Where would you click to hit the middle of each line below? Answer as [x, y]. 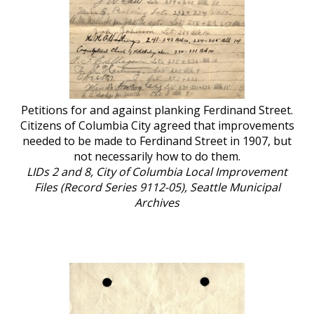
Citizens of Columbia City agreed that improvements [157, 125]
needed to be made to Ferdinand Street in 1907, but [157, 141]
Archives [157, 202]
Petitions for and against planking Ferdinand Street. [157, 110]
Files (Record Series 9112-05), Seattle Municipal [157, 187]
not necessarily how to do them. [157, 156]
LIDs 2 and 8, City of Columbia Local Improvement [157, 171]
